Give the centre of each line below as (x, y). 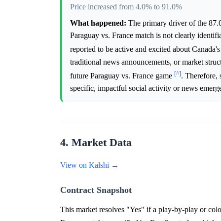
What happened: (98, 23)
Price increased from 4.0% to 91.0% (126, 7)
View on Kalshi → (90, 165)
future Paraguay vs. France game (122, 75)
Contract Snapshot (96, 190)
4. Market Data (96, 142)
